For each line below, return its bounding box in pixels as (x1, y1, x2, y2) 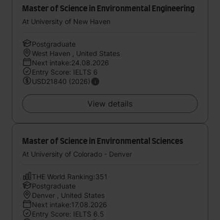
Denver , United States (32, 191, 105, 199)
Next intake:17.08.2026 (32, 200, 107, 209)
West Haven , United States (32, 49, 120, 57)
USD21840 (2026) (32, 77, 90, 85)
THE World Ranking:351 (32, 172, 108, 181)
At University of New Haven (22, 17, 110, 26)
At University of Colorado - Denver (22, 150, 132, 158)
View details (87, 99, 133, 109)
